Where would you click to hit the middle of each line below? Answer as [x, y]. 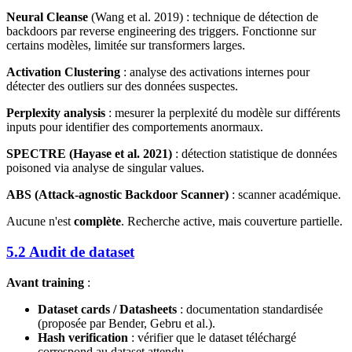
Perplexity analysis [56, 113]
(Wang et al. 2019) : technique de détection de [203, 17]
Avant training [45, 282]
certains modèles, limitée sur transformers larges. [126, 46]
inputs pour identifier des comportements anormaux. [135, 127]
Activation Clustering [63, 72]
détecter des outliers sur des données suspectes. [122, 86]
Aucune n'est [40, 222]
